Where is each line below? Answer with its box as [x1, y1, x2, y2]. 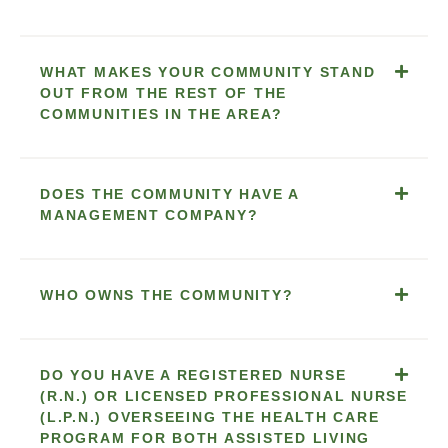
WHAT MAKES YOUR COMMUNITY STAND [40, 63, 376, 80]
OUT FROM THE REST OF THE [40, 84, 287, 101]
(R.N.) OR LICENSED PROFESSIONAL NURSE [40, 387, 408, 404]
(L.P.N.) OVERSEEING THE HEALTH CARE [40, 408, 380, 425]
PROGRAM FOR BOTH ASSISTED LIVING [40, 429, 370, 446]
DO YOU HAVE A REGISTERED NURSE [40, 366, 347, 383]
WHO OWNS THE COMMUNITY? [40, 286, 294, 303]
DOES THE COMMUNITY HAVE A [40, 185, 299, 202]
